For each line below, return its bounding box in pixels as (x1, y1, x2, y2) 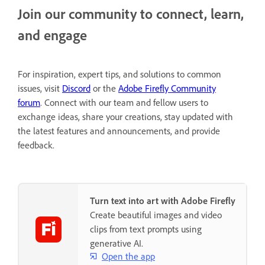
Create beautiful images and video (90, 209, 222, 221)
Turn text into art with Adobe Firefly (90, 195, 235, 207)
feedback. (18, 139, 54, 151)
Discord (62, 82, 91, 95)
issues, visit (18, 82, 62, 95)
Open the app (102, 250, 155, 262)
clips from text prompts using (90, 223, 202, 235)
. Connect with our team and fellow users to (40, 96, 208, 109)
